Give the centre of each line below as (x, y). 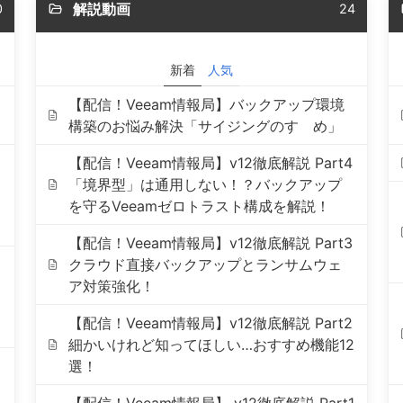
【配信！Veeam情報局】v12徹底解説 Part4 (211, 163)
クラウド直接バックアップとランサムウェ (206, 264)
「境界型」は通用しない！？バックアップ (206, 184)
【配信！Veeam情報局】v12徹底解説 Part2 (211, 323)
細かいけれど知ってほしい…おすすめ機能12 (212, 345)
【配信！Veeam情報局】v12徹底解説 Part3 (211, 243)
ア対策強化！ (112, 286)
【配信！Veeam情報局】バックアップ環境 (207, 104)
